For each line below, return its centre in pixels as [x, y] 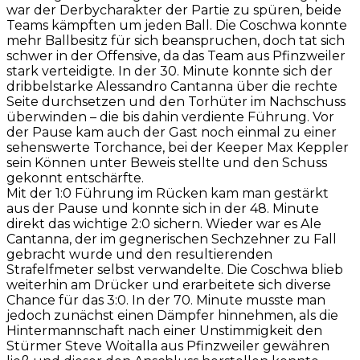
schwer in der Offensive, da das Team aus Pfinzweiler [176, 55]
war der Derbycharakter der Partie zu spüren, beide [174, 10]
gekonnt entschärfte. [75, 178]
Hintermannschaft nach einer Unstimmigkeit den [164, 330]
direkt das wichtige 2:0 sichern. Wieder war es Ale [164, 223]
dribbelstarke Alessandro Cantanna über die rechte [172, 86]
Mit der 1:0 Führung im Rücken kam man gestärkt [168, 193]
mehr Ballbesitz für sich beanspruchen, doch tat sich [176, 40]
